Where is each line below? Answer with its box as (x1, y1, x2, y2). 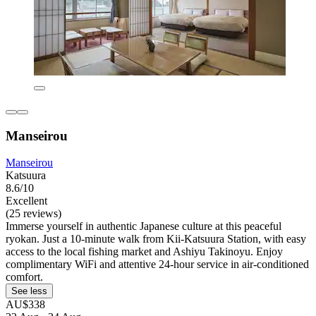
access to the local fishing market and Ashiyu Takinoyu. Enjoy (6, 245, 283, 258)
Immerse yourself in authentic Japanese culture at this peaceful (6, 220, 281, 233)
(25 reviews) (6, 207, 61, 220)
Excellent (6, 195, 47, 207)
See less (11, 286, 47, 297)
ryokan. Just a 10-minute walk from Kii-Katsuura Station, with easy (6, 233, 306, 245)
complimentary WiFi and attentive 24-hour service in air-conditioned (6, 258, 309, 271)
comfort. (6, 271, 43, 284)
